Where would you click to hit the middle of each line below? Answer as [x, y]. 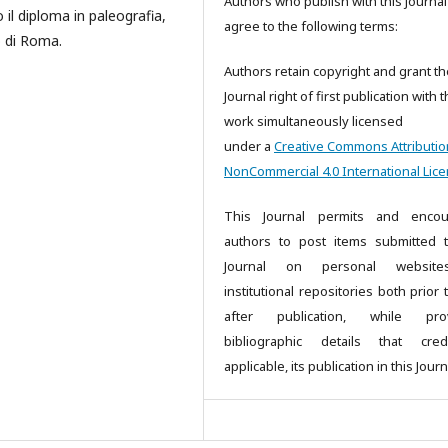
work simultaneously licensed [313, 120]
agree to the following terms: [311, 25]
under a [249, 145]
